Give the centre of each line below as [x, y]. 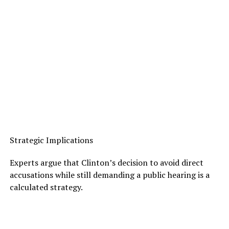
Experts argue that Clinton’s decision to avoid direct [106, 162]
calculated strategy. [46, 187]
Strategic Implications [51, 140]
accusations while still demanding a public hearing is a [109, 175]
